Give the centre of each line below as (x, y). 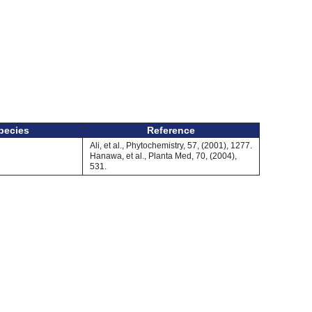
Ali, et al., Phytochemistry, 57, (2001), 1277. (171, 146)
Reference (171, 130)
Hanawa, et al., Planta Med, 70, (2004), (163, 156)
